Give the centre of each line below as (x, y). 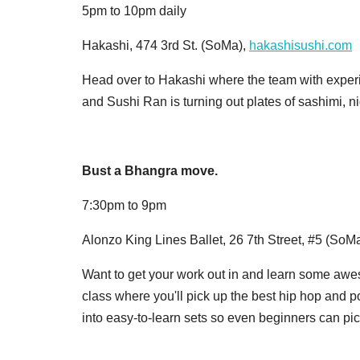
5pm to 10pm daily (134, 10)
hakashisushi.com (301, 45)
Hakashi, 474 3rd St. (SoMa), (166, 45)
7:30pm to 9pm (124, 205)
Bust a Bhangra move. (150, 170)
